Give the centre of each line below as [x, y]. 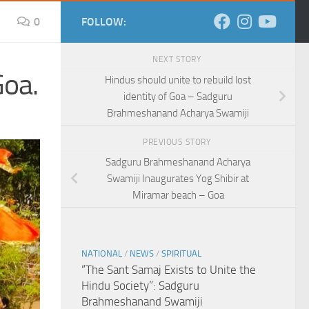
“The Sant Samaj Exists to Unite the [169, 270]
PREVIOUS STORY [178, 142]
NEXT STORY [178, 59]
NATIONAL [102, 254]
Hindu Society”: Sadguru [140, 286]
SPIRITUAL [181, 254]
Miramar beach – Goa [178, 196]
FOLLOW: [104, 22]
